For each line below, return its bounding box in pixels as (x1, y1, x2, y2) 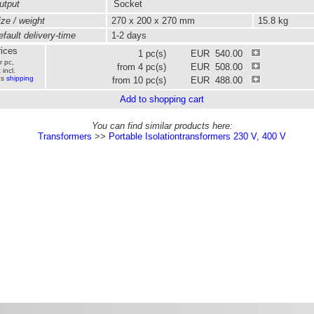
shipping (6, 74, 34, 82)
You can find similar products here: (91, 121, 233, 131)
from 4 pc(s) (116, 62, 166, 72)
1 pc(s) (137, 48, 166, 59)
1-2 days (109, 30, 146, 41)
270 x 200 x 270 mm (109, 15, 195, 26)
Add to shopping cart (120, 94, 204, 104)
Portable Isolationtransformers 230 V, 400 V (109, 131, 286, 142)
